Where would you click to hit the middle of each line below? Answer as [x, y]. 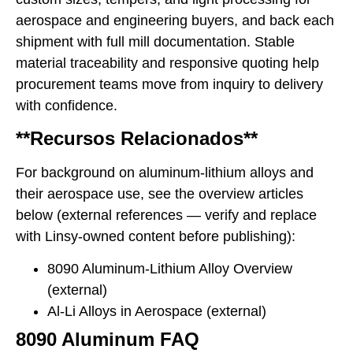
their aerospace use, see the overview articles [160, 193]
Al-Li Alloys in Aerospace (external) [157, 312]
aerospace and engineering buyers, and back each [175, 20]
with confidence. [67, 105]
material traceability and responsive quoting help [167, 63]
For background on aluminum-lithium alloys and [165, 172]
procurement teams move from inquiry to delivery [169, 84]
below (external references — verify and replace [166, 215]
